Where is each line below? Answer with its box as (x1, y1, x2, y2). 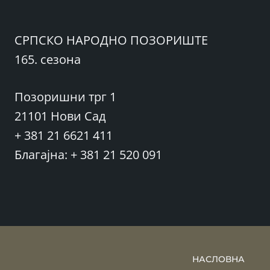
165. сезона (14, 51, 81, 67)
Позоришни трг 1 (14, 89, 116, 105)
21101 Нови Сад (14, 108, 106, 124)
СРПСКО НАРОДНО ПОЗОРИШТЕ (14, 32, 208, 48)
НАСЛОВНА (192, 254, 245, 265)
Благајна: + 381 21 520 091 (14, 146, 162, 163)
